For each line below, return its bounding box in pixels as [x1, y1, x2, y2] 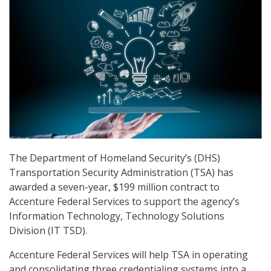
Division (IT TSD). [9, 224, 87, 238]
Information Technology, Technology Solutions [9, 209, 224, 223]
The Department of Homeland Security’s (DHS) [9, 151, 220, 165]
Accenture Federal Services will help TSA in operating [9, 248, 248, 262]
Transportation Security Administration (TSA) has [9, 166, 233, 180]
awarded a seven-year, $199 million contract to [9, 180, 220, 194]
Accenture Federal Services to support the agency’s [9, 195, 240, 209]
